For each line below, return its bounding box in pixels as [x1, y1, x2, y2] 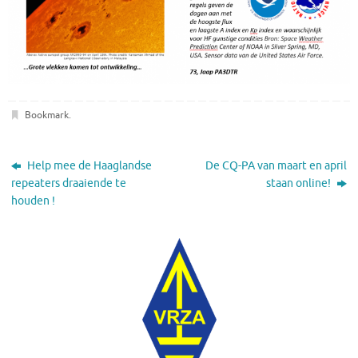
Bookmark [24, 108, 69, 121]
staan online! [265, 176, 333, 190]
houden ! [11, 193, 56, 208]
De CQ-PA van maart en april [205, 158, 347, 173]
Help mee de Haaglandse [25, 158, 153, 173]
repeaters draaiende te [11, 176, 127, 190]
